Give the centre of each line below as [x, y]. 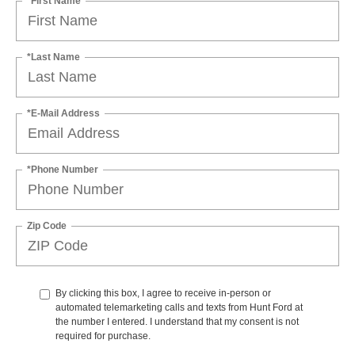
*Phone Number [63, 169]
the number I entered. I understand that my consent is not [177, 322]
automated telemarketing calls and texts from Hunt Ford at [179, 308]
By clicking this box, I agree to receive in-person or [163, 294]
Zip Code [47, 225]
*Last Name [53, 57]
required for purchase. [103, 336]
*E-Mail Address [63, 113]
